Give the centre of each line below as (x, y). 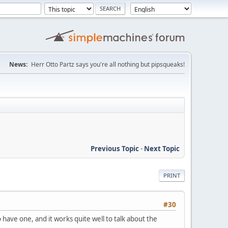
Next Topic (162, 148)
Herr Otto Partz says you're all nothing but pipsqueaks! (108, 64)
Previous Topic (115, 148)
